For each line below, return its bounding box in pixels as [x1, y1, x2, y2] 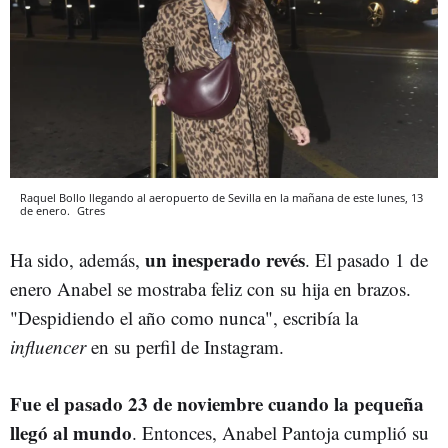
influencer [10, 334, 86, 360]
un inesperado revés [140, 246, 305, 274]
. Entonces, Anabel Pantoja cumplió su [132, 420, 429, 446]
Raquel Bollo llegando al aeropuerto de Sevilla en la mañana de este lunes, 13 [20, 190, 423, 206]
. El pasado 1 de [305, 247, 428, 273]
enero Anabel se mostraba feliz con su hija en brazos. [10, 276, 411, 302]
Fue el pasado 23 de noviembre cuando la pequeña [10, 390, 424, 418]
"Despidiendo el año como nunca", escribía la [10, 305, 358, 331]
